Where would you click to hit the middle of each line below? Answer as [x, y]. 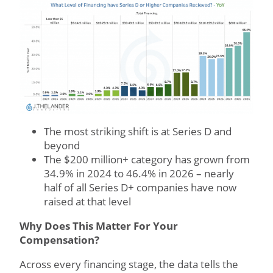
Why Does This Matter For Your [99, 226]
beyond [62, 146]
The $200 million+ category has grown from [147, 160]
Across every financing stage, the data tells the [129, 264]
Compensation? [59, 240]
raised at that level [89, 202]
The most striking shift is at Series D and [138, 132]
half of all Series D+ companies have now [140, 188]
